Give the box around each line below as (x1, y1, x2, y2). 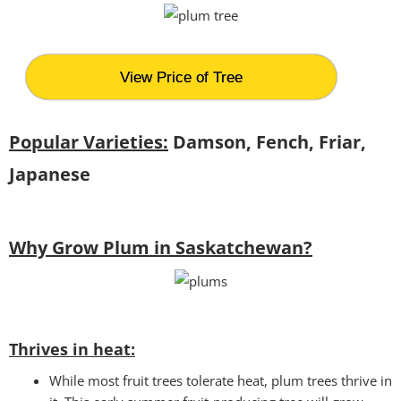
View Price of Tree (120, 68, 243, 86)
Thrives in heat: (9, 337, 135, 360)
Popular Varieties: (9, 129, 168, 154)
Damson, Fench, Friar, (168, 129, 366, 154)
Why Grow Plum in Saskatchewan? (9, 235, 312, 260)
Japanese (9, 161, 90, 186)
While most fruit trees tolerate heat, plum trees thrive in (49, 371, 392, 389)
